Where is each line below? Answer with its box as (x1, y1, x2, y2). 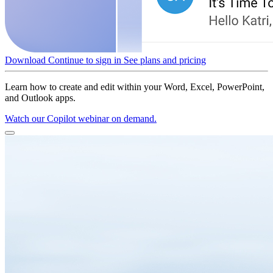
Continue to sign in (48, 54, 121, 65)
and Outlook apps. (5, 92, 76, 103)
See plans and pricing (124, 54, 206, 65)
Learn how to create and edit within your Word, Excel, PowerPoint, (5, 81, 264, 92)
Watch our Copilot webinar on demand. (5, 113, 157, 124)
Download (5, 54, 46, 65)
